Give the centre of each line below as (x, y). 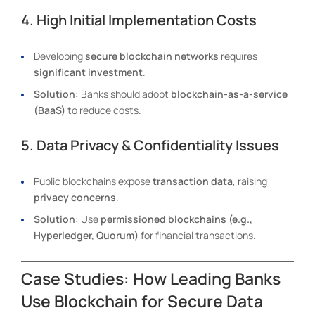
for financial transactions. (197, 235)
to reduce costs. (103, 110)
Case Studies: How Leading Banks (151, 278)
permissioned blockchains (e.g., (176, 219)
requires (238, 56)
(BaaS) (50, 110)
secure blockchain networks (152, 56)
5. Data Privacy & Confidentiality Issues (150, 145)
